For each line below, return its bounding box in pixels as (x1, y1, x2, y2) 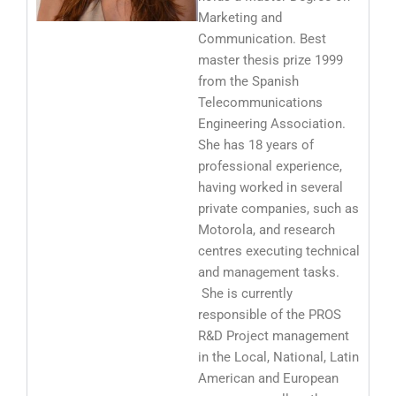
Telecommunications (198, 94, 323, 110)
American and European (198, 369, 339, 386)
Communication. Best (198, 30, 326, 47)
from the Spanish (198, 72, 299, 89)
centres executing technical (198, 242, 360, 259)
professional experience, (198, 157, 342, 174)
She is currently (198, 285, 293, 301)
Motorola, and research (198, 221, 335, 238)
